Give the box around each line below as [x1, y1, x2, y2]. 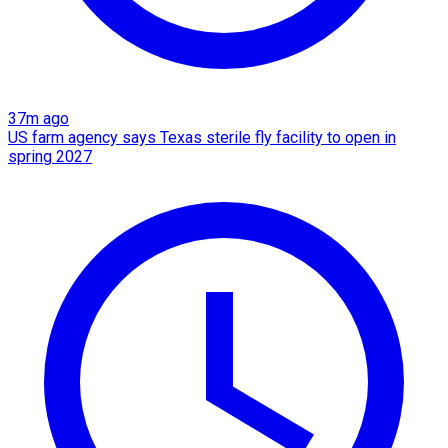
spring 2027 [8, 146, 92, 166]
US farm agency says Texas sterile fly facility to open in [8, 127, 396, 147]
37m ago [8, 108, 69, 128]
